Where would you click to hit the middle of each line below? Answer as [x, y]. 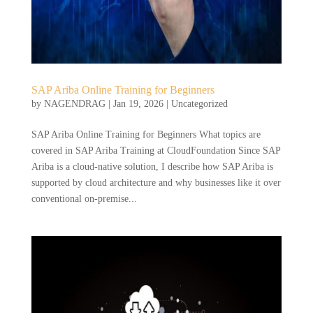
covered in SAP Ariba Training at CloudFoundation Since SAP [155, 150]
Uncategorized [199, 103]
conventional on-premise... [84, 198]
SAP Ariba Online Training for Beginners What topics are [146, 134]
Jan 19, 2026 [138, 103]
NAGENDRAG [74, 103]
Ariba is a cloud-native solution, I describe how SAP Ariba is [152, 166]
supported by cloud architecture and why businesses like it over [156, 182]
